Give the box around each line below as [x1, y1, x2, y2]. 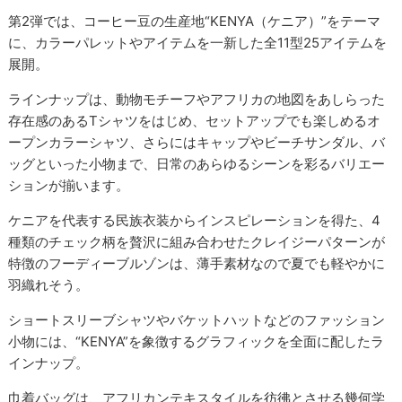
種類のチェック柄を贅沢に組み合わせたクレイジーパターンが [8, 232, 386, 250]
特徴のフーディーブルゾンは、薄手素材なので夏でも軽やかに [8, 254, 386, 272]
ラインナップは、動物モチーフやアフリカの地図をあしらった [8, 90, 386, 108]
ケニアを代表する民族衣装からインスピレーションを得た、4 [8, 211, 381, 229]
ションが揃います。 [8, 176, 130, 194]
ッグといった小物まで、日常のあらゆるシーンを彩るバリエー [8, 154, 386, 172]
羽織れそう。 [8, 275, 90, 293]
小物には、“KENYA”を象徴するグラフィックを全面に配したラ [8, 332, 385, 350]
